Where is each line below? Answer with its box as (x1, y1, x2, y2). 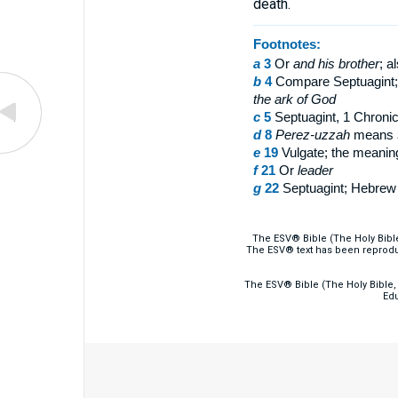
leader (297, 163, 333, 178)
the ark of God (252, 92, 336, 107)
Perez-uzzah (275, 127, 350, 142)
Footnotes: (252, 36, 321, 52)
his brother (314, 56, 379, 71)
